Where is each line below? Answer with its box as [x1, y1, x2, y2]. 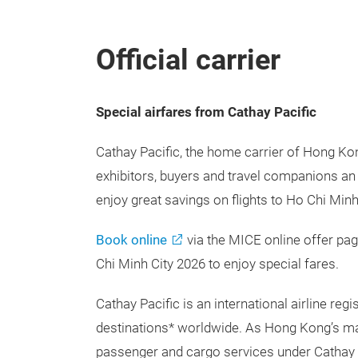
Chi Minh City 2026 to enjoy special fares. [96, 257, 339, 272]
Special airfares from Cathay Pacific [96, 105, 316, 120]
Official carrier [96, 43, 280, 77]
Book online [96, 233, 167, 248]
